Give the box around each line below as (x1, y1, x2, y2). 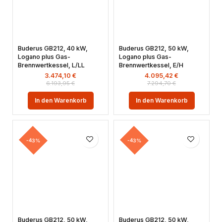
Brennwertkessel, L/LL (18, 61, 85, 69)
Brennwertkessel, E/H (119, 61, 183, 69)
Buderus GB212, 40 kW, (18, 45, 88, 52)
